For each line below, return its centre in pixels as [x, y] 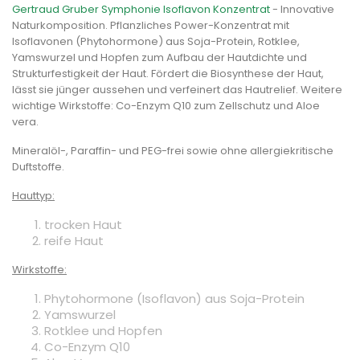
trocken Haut [83, 224]
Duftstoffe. [38, 166]
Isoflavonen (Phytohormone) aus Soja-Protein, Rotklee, [156, 41]
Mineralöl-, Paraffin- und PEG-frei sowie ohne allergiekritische [173, 150]
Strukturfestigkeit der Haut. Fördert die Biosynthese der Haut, [168, 73]
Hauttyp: [33, 195]
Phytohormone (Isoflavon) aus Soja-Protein [174, 298]
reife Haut [74, 240]
